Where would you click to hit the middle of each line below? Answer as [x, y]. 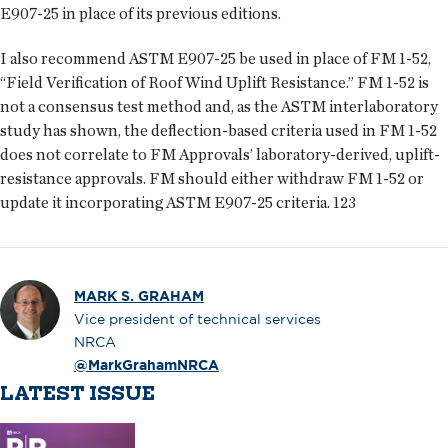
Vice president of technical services [197, 318]
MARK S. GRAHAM [139, 296]
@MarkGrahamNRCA [146, 365]
